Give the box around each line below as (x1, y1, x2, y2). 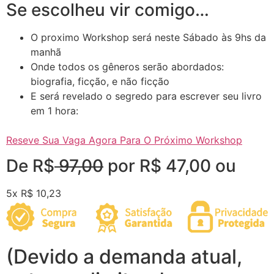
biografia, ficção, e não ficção (31, 75, 169, 87)
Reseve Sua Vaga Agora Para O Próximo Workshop (6, 133, 242, 146)
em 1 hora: (31, 104, 78, 117)
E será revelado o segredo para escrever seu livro (31, 89, 262, 102)
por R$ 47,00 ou (103, 155, 236, 177)
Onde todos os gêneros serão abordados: (31, 60, 224, 73)
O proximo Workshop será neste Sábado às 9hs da (31, 31, 266, 43)
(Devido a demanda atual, (6, 245, 242, 269)
